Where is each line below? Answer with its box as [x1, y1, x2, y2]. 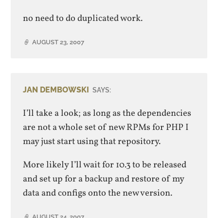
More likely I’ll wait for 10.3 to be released [23, 158, 187, 171]
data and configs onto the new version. [23, 186, 173, 200]
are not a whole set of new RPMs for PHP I [23, 121, 189, 134]
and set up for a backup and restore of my [23, 172, 184, 185]
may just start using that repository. [23, 135, 161, 148]
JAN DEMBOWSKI [23, 85, 90, 95]
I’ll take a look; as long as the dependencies [23, 107, 192, 120]
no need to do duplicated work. [23, 12, 143, 25]
